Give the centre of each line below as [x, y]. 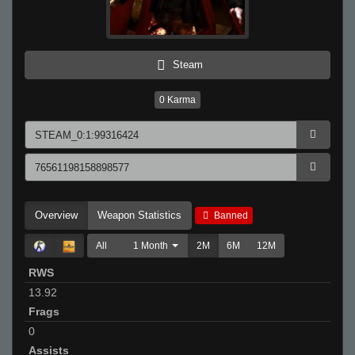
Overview [56, 216]
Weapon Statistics [139, 216]
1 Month [151, 246]
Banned [230, 216]
